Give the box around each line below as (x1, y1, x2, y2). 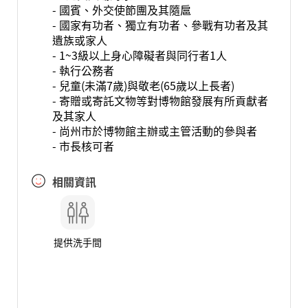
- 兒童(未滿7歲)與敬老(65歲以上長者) (52, 77, 234, 93)
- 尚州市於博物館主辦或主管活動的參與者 (52, 122, 257, 139)
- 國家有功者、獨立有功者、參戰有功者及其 (52, 16, 268, 33)
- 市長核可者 (52, 137, 114, 154)
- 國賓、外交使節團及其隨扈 (52, 1, 191, 18)
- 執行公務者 (52, 62, 114, 78)
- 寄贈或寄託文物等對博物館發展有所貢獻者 (52, 92, 268, 109)
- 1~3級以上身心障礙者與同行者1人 (52, 47, 227, 63)
